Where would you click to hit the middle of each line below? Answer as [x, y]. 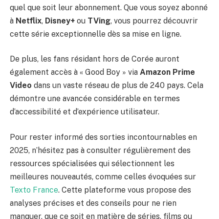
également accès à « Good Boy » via [75, 72]
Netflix [29, 21]
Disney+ [60, 21]
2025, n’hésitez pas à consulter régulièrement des [100, 150]
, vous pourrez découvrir [154, 21]
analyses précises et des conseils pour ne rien [93, 203]
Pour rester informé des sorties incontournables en [103, 137]
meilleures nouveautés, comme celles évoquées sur [103, 176]
